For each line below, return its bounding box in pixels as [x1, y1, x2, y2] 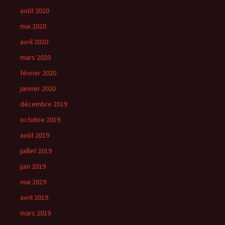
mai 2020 [20, 21, 46, 31]
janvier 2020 [20, 83, 56, 93]
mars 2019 [20, 208, 51, 217]
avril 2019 [20, 192, 48, 202]
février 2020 [20, 68, 56, 77]
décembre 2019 [20, 99, 67, 108]
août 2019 [20, 130, 49, 140]
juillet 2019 [20, 146, 52, 155]
